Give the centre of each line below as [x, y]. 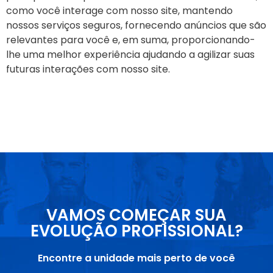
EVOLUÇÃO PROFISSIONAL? [136, 231]
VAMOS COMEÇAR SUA [136, 215]
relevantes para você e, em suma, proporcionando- [131, 40]
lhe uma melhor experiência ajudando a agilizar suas [130, 54]
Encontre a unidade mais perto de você [136, 258]
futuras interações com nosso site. [88, 69]
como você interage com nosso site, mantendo [119, 10]
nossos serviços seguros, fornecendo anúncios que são [136, 25]
